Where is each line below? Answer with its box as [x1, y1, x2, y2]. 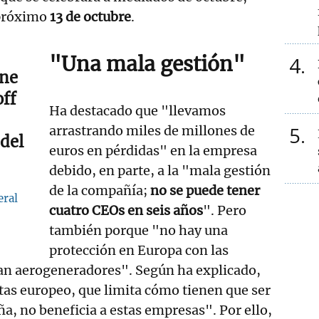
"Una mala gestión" [49, 51, 246, 77]
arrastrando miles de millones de [49, 122, 256, 139]
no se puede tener [150, 182, 261, 199]
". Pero [203, 202, 247, 219]
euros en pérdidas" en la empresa [49, 142, 258, 159]
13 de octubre [47, 8, 131, 25]
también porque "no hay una [49, 221, 229, 239]
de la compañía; [49, 182, 151, 199]
